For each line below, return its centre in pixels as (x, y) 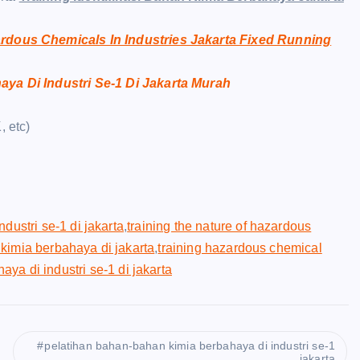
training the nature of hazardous (219, 226)
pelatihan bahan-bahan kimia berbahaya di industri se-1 (190, 346)
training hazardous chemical (240, 248)
